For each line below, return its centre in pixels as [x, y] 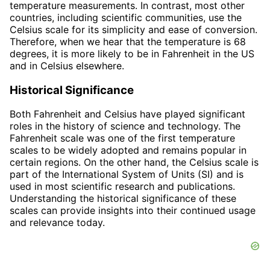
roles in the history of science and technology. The [125, 126]
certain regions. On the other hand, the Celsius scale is [134, 162]
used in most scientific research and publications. [122, 187]
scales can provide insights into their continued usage [133, 211]
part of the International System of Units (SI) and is [127, 174]
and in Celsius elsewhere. [67, 65]
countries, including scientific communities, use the [126, 17]
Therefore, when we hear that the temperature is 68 [128, 41]
